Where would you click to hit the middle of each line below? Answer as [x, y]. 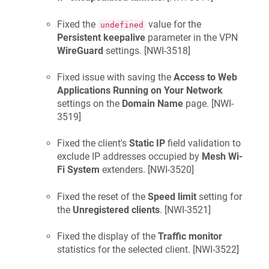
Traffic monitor [190, 237]
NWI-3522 [216, 250]
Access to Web [205, 77]
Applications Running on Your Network [140, 91]
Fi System [78, 170]
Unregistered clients [116, 210]
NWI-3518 [167, 50]
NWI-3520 [171, 170]
